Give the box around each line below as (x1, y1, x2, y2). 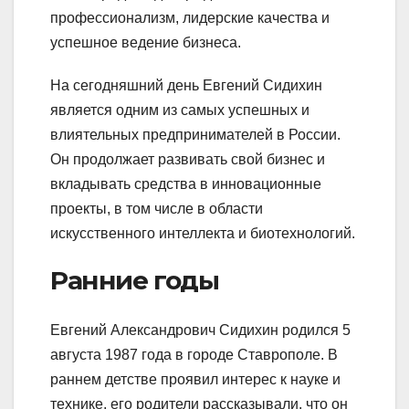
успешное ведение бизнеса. (50, 35, 241, 51)
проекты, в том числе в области (50, 201, 263, 217)
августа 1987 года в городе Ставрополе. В (50, 346, 338, 362)
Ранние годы (50, 265, 219, 297)
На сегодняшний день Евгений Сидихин (50, 78, 322, 94)
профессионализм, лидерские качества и (50, 10, 330, 26)
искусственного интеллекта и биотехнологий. (50, 225, 355, 242)
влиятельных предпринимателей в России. (50, 127, 341, 143)
